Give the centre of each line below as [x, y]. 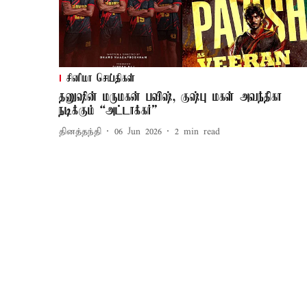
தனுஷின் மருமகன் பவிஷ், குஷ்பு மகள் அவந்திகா [170, 98]
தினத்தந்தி [80, 132]
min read [202, 132]
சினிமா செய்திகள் [101, 79]
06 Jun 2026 [138, 132]
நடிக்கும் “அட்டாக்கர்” [108, 111]
